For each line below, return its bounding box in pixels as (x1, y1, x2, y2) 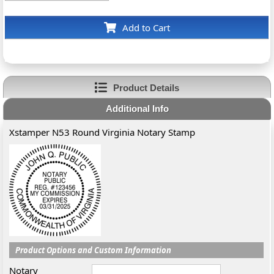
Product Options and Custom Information (15, 245, 172, 256)
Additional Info (105, 103, 169, 114)
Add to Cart (122, 21, 170, 34)
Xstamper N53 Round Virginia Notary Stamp (9, 126, 196, 138)
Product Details (113, 82, 179, 93)
